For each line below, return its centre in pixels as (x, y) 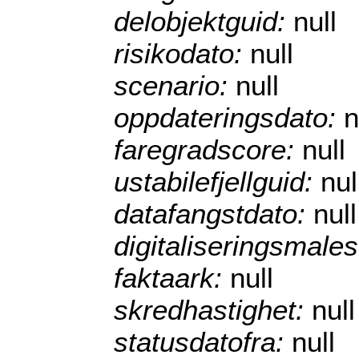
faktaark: (172, 278)
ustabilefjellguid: (217, 182)
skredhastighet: (213, 310)
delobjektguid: (204, 22)
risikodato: (182, 54)
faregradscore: (208, 150)
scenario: (175, 86)
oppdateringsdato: (229, 118)
